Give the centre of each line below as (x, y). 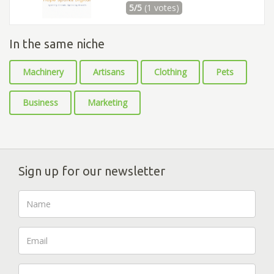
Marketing (107, 103)
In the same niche (57, 44)
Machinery (43, 72)
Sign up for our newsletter (92, 171)
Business (40, 103)
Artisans (109, 72)
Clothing (170, 72)
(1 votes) (162, 8)
